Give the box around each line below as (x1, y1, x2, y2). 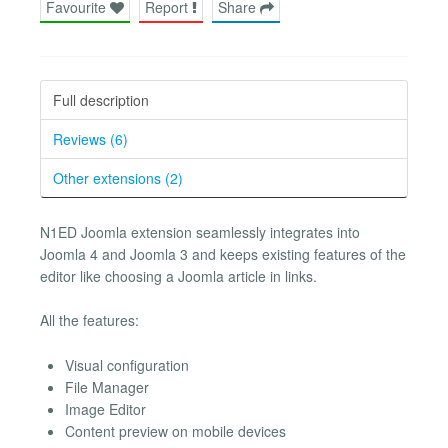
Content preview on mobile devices (65, 420, 286, 441)
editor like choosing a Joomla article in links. (40, 265, 317, 286)
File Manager (65, 376, 149, 397)
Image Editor (65, 398, 146, 419)
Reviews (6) (53, 128, 128, 149)
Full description (53, 89, 149, 110)
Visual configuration (65, 354, 189, 375)
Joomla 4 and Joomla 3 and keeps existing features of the (40, 243, 406, 264)
